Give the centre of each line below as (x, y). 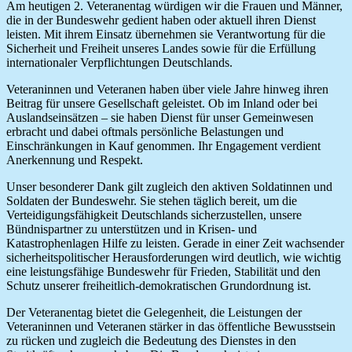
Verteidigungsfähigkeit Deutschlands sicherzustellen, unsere (154, 214)
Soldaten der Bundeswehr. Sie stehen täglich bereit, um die (152, 200)
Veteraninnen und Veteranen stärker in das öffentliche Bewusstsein (171, 326)
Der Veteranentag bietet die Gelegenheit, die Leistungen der (154, 312)
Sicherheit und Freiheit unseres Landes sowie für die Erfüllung (161, 48)
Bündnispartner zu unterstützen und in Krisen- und (132, 229)
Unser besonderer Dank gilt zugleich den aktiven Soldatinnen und (169, 186)
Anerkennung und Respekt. (75, 159)
